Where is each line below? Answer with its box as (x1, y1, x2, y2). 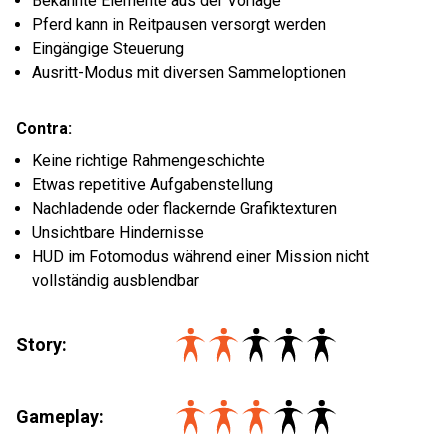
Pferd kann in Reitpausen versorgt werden (32, 15, 326, 34)
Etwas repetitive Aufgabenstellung (32, 175, 273, 194)
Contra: (16, 119, 72, 138)
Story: (16, 334, 67, 355)
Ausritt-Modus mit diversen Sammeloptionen (32, 63, 346, 82)
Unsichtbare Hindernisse (32, 223, 204, 242)
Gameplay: (16, 406, 104, 427)
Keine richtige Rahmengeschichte (32, 151, 265, 170)
